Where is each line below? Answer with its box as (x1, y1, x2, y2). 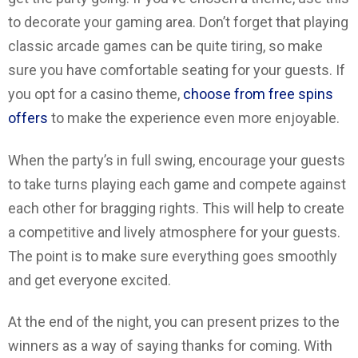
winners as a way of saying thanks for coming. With (8, 337, 332, 355)
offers (8, 109, 48, 127)
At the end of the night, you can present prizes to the (8, 313, 340, 331)
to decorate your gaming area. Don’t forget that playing (8, 14, 348, 31)
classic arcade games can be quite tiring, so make (8, 38, 323, 55)
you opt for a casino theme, (8, 86, 183, 103)
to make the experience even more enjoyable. (48, 109, 340, 127)
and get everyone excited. (8, 271, 171, 288)
